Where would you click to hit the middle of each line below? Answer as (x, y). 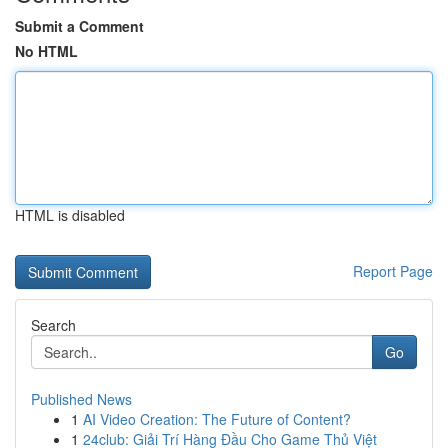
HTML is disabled (70, 215)
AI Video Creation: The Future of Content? (217, 419)
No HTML (46, 51)
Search (53, 325)
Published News (81, 399)
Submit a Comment (79, 26)
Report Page (393, 271)
